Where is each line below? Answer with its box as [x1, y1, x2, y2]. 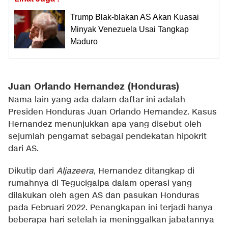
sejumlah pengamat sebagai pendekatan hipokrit [8, 131, 207, 142]
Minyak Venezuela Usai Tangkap [70, 24, 189, 34]
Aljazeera [56, 166, 94, 177]
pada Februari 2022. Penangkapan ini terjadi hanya [8, 203, 213, 214]
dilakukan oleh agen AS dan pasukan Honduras [8, 190, 199, 202]
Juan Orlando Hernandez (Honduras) [8, 80, 179, 94]
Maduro [70, 37, 98, 46]
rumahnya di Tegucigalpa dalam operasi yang [8, 178, 192, 189]
